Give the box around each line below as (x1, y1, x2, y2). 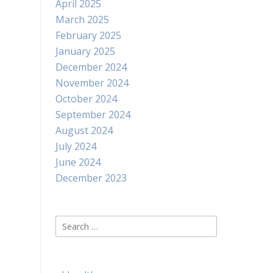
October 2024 (55, 92, 117, 105)
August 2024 (55, 124, 113, 137)
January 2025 (55, 44, 115, 58)
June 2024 (55, 155, 101, 169)
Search (55, 216, 86, 229)
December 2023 (55, 171, 127, 185)
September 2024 (55, 108, 130, 121)
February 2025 (55, 29, 121, 42)
